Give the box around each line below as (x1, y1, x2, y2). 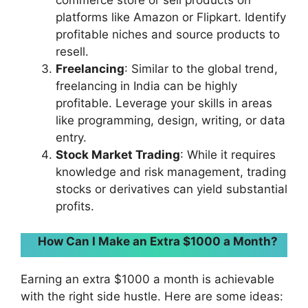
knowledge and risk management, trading (56, 165, 286, 179)
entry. (56, 131, 87, 144)
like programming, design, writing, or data (56, 113, 285, 127)
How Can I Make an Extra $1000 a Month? (38, 234, 278, 248)
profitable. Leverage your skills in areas (56, 96, 272, 110)
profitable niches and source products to (56, 27, 280, 41)
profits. (56, 199, 94, 213)
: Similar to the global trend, (124, 62, 278, 76)
